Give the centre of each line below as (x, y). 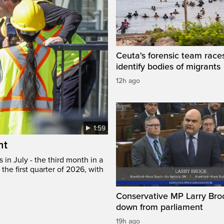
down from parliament (159, 207)
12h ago (128, 81)
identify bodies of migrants (168, 67)
